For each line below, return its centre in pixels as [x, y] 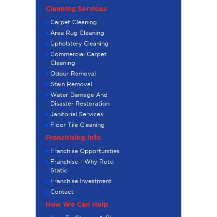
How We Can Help [77, 205]
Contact [62, 192]
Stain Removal [71, 84]
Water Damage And [79, 95]
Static [59, 170]
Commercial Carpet [78, 54]
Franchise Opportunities [85, 151]
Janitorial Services [77, 114]
